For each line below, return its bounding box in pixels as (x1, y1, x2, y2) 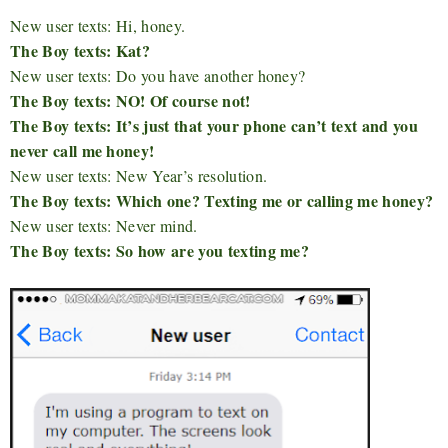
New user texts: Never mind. (10, 214, 198, 236)
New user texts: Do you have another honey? (10, 64, 306, 86)
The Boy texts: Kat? (10, 38, 151, 62)
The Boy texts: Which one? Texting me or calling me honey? (10, 188, 434, 212)
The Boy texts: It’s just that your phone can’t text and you (10, 113, 418, 137)
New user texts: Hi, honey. (10, 14, 186, 36)
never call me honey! (10, 138, 155, 162)
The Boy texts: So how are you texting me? (10, 238, 310, 262)
